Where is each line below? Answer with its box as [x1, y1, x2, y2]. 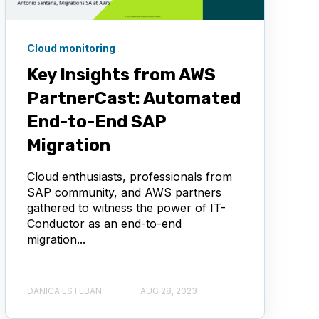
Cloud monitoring [26, 42, 115, 55]
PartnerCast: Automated [26, 88, 241, 109]
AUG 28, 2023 [140, 286, 197, 297]
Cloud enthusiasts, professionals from [26, 169, 232, 184]
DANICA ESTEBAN [26, 286, 102, 297]
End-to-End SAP [26, 112, 166, 132]
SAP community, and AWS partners [26, 185, 221, 200]
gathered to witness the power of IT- [26, 201, 226, 216]
